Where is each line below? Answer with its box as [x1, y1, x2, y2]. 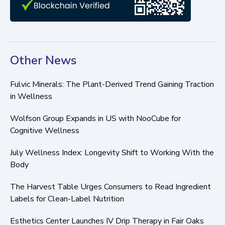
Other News [10, 52, 76, 68]
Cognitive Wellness [10, 125, 79, 136]
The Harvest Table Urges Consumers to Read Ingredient [10, 181, 211, 192]
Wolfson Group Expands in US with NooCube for [10, 113, 181, 124]
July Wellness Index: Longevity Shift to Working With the [10, 147, 214, 158]
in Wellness [10, 90, 52, 102]
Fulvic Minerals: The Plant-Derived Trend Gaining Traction [10, 78, 214, 90]
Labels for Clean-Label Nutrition [10, 193, 124, 204]
